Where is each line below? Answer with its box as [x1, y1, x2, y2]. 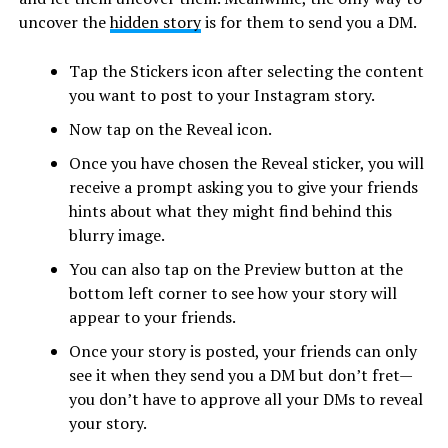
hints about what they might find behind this [68, 199, 392, 222]
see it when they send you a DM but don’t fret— [68, 363, 413, 386]
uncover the [18, 10, 110, 33]
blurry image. [68, 223, 165, 246]
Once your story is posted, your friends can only [68, 339, 417, 362]
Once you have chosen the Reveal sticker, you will [68, 151, 424, 174]
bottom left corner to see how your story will [68, 281, 397, 304]
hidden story [109, 10, 201, 33]
